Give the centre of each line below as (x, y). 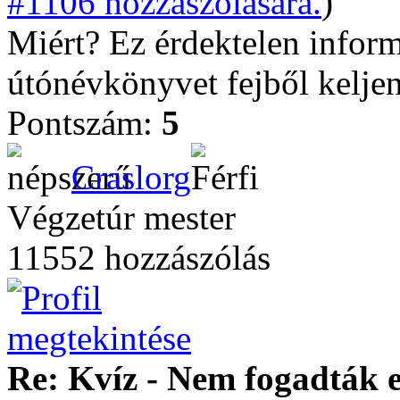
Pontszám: (84, 123)
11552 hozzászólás (139, 258)
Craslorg (131, 177)
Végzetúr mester (121, 217)
